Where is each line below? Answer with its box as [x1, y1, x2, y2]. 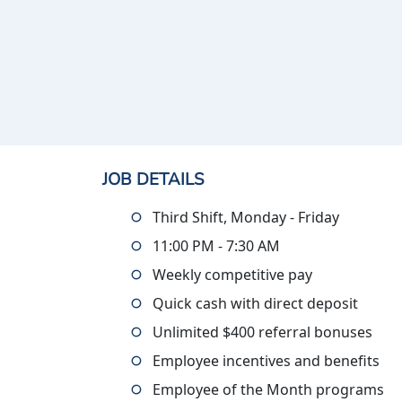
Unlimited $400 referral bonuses [153, 322, 372, 342]
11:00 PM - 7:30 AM [153, 236, 280, 256]
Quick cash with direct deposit [153, 293, 358, 313]
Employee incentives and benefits [153, 351, 380, 371]
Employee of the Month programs [153, 380, 384, 399]
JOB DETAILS [102, 168, 204, 191]
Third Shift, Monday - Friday [153, 207, 339, 227]
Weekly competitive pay [153, 265, 312, 284]
